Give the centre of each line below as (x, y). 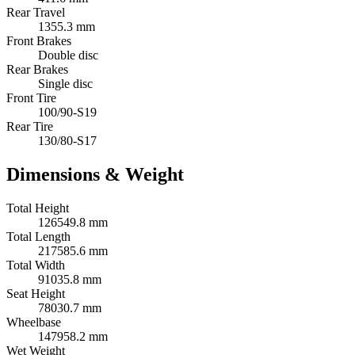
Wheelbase (34, 323)
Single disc (65, 84)
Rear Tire (30, 127)
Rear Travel (36, 13)
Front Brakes (39, 41)
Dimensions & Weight (95, 175)
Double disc (68, 55)
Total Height (38, 208)
